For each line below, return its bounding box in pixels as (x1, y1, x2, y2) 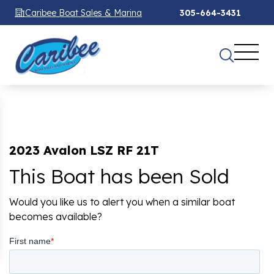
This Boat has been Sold (9, 164, 229, 189)
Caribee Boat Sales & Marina (25, 7, 142, 18)
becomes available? (9, 210, 102, 223)
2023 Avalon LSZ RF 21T (9, 143, 159, 158)
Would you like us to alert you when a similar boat (9, 196, 235, 209)
